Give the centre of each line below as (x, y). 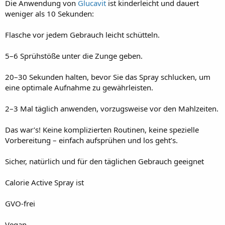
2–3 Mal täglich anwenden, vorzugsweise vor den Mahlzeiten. (112, 108)
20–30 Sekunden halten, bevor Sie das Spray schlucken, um (108, 77)
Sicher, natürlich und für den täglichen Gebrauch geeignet (104, 161)
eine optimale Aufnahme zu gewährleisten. (79, 87)
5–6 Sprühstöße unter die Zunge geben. (74, 55)
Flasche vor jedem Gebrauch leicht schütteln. (82, 34)
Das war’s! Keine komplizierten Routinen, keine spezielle (102, 129)
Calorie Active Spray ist (44, 182)
